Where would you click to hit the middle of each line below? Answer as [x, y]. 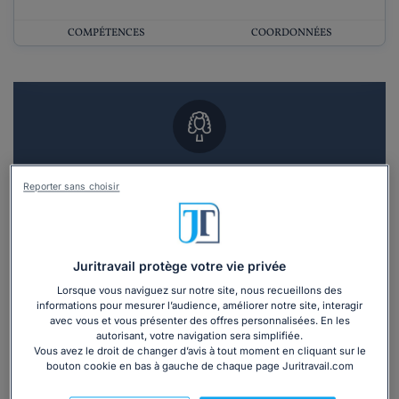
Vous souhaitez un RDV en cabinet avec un [199, 176]
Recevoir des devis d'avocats [199, 237]
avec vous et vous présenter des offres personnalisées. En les [199, 321]
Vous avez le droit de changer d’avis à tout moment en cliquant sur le [199, 351]
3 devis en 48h [199, 281]
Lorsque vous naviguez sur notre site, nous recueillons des [199, 291]
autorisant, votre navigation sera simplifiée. [199, 336]
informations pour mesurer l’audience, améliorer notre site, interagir [199, 306]
